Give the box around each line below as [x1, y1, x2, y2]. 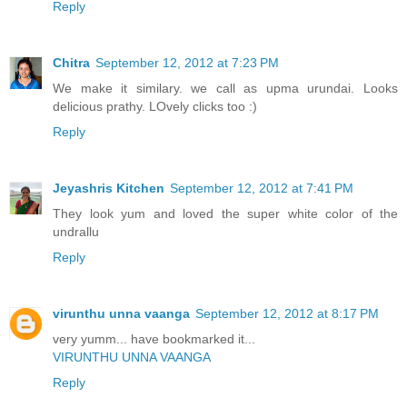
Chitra [53, 55, 90, 70]
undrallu [53, 223, 99, 239]
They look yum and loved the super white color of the [53, 205, 398, 221]
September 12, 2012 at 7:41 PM [170, 180, 353, 195]
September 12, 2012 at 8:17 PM [195, 305, 379, 321]
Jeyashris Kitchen [53, 180, 164, 195]
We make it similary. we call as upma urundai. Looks [53, 80, 398, 95]
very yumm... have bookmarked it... [53, 331, 255, 346]
